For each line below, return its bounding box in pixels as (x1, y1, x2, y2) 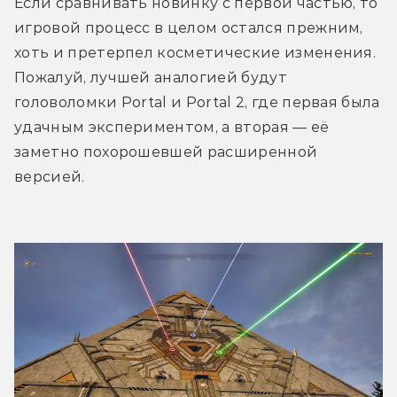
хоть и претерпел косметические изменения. (14, 43, 377, 61)
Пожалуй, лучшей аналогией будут (14, 68, 287, 86)
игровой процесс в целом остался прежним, (14, 19, 363, 36)
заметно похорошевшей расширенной (14, 143, 318, 160)
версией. (14, 167, 89, 185)
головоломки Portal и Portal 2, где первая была (14, 93, 380, 111)
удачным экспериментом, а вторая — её (14, 118, 330, 136)
